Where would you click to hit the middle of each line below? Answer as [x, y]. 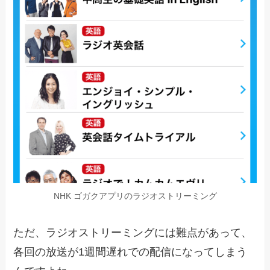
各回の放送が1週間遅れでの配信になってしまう [130, 252]
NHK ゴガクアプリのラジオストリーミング [135, 196]
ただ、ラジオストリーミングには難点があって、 [133, 233]
